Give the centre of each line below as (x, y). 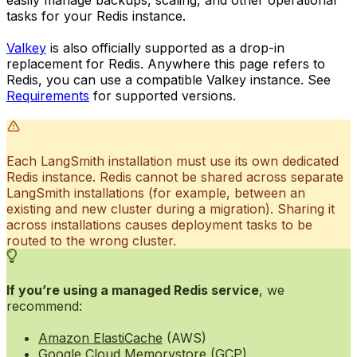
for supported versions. (163, 95)
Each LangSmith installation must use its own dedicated (173, 161)
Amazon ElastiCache (100, 337)
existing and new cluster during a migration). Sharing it (171, 208)
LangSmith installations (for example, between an (156, 192)
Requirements (48, 95)
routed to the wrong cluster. (91, 240)
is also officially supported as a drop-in (165, 47)
